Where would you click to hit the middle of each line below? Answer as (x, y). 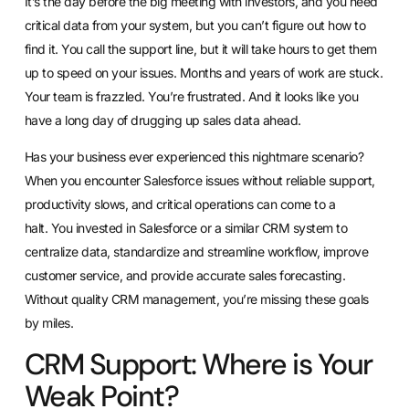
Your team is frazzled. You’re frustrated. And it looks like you (191, 96)
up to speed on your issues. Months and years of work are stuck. (204, 73)
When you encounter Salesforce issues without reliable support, (199, 181)
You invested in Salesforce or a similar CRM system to (199, 228)
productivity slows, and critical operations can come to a (180, 204)
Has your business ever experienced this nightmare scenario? (194, 157)
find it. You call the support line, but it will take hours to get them (200, 49)
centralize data (66, 252)
